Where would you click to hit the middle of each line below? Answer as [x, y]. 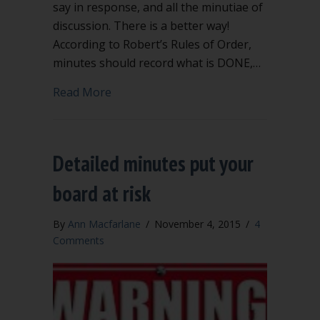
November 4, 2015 [199, 224]
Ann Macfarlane [104, 224]
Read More [82, 92]
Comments [79, 240]
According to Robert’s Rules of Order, [152, 44]
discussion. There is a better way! [141, 26]
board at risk [102, 193]
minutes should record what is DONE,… [157, 63]
